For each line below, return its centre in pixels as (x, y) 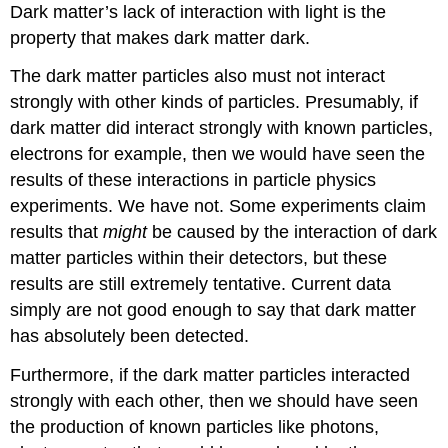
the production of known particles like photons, (195, 427)
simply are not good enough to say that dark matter (213, 310)
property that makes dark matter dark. (160, 37)
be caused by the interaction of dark (295, 232)
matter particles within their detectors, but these (199, 258)
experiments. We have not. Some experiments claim (218, 206)
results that (57, 232)
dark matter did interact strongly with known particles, (222, 128)
